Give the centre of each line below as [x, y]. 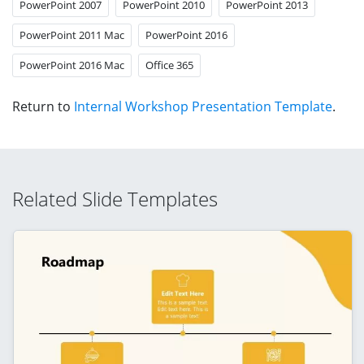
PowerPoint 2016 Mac [72, 65]
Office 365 [169, 65]
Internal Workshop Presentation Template [203, 106]
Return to [43, 106]
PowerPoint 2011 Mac [72, 35]
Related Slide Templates [115, 198]
